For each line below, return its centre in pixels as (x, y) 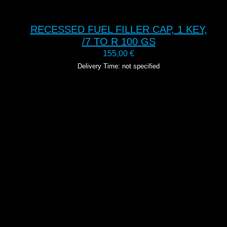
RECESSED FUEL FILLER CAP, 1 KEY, (119, 29)
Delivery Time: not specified (119, 66)
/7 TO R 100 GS (119, 41)
